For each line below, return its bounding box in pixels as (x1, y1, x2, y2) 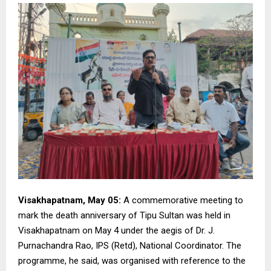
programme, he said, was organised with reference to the (18, 255, 246, 266)
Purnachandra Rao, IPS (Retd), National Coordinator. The (18, 240, 241, 251)
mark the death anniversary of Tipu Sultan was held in (18, 209, 230, 221)
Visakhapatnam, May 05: (18, 194, 121, 206)
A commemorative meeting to (121, 194, 243, 206)
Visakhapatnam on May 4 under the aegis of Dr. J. (18, 224, 215, 236)
